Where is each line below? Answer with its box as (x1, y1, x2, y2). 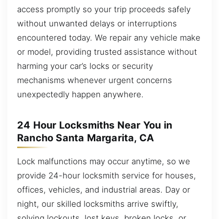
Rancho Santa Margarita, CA (17, 131, 154, 144)
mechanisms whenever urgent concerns (17, 75, 172, 85)
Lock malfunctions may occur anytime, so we (17, 156, 190, 166)
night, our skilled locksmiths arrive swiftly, (17, 198, 178, 209)
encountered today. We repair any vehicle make (17, 32, 200, 43)
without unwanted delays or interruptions (17, 18, 177, 28)
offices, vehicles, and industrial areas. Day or (17, 184, 190, 195)
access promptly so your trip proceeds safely (17, 4, 191, 14)
